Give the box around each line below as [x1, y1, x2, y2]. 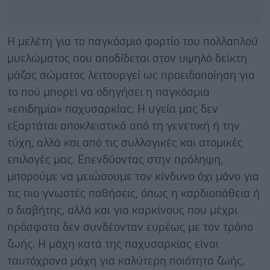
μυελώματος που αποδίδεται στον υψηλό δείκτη [7, 52, 247, 64]
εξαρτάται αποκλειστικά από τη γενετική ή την [7, 120, 240, 132]
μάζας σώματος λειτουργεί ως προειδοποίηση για [7, 69, 255, 81]
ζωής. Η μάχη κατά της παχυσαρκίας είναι [7, 238, 219, 250]
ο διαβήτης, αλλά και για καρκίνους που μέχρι [7, 204, 237, 216]
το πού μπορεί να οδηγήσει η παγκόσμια [7, 86, 210, 98]
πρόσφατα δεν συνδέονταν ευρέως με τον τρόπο [7, 221, 253, 233]
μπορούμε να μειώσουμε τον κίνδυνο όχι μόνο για [7, 171, 259, 183]
